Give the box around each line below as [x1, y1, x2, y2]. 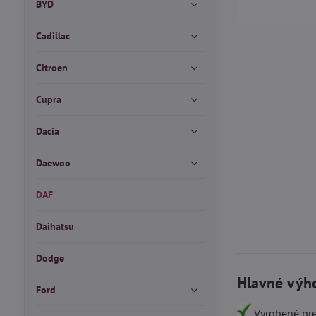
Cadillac [35, 30, 70, 42]
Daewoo [35, 157, 71, 169]
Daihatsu [35, 220, 74, 233]
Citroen [35, 61, 68, 74]
